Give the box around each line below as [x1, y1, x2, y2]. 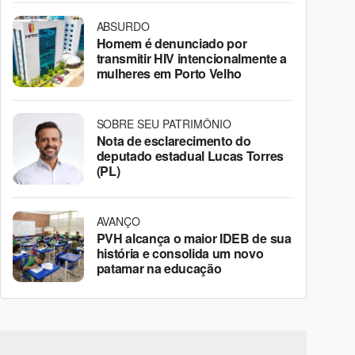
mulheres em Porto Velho [96, 63, 242, 82]
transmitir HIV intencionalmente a [96, 48, 287, 67]
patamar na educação [96, 258, 222, 277]
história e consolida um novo [96, 243, 264, 262]
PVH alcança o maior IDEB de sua [96, 228, 292, 247]
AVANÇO [96, 212, 141, 229]
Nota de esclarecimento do [96, 131, 251, 150]
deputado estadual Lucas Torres [96, 146, 284, 165]
